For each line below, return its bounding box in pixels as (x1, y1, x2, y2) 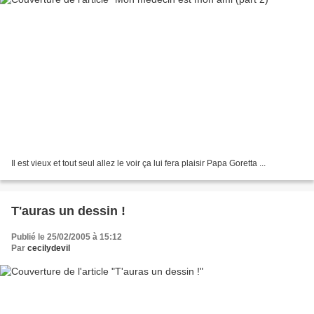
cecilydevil (27, 243, 70, 254)
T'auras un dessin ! (11, 204, 125, 219)
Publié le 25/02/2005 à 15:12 (11, 232, 122, 243)
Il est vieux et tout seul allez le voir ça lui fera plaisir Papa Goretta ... (11, 158, 266, 169)
